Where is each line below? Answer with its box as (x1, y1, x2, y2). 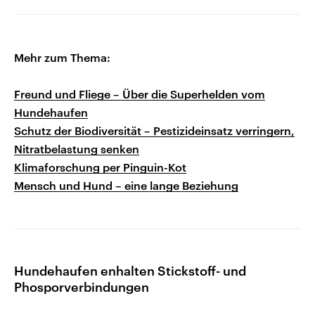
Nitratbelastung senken (14, 142, 139, 156)
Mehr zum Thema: (14, 51, 110, 65)
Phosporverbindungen (14, 279, 149, 295)
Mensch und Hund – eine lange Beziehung (14, 179, 238, 193)
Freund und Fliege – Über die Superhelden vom (14, 87, 265, 101)
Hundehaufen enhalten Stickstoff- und (14, 263, 246, 279)
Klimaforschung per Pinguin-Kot (14, 160, 186, 174)
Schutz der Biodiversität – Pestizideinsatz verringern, (14, 124, 295, 138)
